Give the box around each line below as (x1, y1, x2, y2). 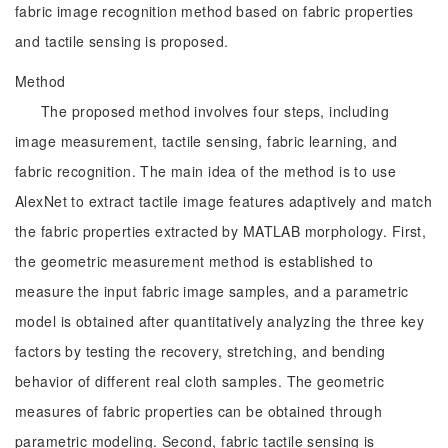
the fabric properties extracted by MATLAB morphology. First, (15, 221, 427, 241)
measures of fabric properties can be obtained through (15, 401, 383, 421)
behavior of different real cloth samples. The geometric (15, 371, 385, 391)
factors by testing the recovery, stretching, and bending (15, 341, 386, 361)
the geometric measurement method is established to (15, 251, 374, 271)
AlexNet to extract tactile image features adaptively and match (15, 191, 433, 211)
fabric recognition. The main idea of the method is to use (15, 161, 396, 181)
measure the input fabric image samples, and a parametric (15, 281, 409, 301)
